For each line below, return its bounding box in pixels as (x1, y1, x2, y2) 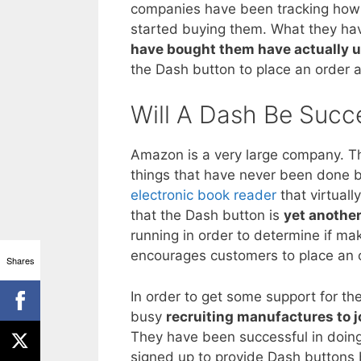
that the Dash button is (131, 207, 284, 224)
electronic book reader (131, 187, 276, 204)
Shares (6, 253, 35, 267)
